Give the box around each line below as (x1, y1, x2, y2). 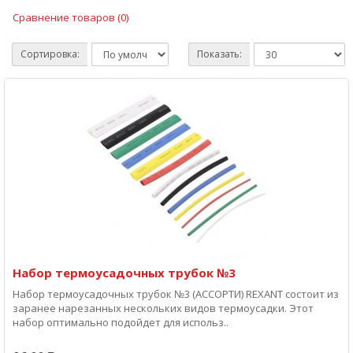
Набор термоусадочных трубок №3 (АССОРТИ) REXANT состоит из (13, 287, 339, 301)
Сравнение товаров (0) (13, 9, 128, 24)
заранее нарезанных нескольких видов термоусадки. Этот (13, 301, 314, 315)
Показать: (197, 47, 242, 61)
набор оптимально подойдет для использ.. (13, 315, 229, 329)
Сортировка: (20, 47, 80, 61)
